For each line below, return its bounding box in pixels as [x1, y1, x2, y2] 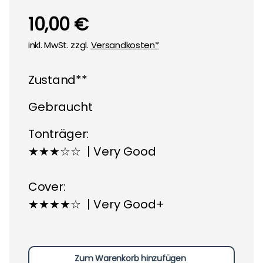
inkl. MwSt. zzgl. [28, 38, 91, 51]
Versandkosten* [90, 38, 159, 51]
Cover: [28, 178, 66, 195]
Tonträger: [28, 125, 89, 142]
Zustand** [28, 71, 87, 88]
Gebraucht [28, 98, 93, 115]
